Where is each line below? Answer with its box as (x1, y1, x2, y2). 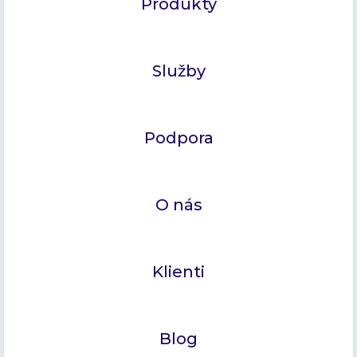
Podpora (143, 127, 214, 147)
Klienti (152, 261, 205, 281)
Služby (151, 61, 206, 80)
